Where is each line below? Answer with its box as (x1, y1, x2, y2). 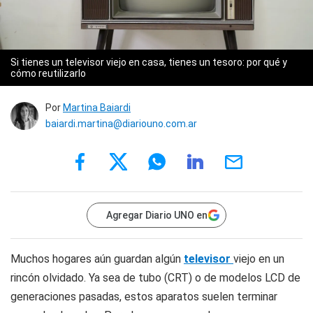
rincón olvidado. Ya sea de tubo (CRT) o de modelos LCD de (10, 270, 300, 284)
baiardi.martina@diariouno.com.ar (45, 117, 197, 129)
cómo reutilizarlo (10, 67, 86, 79)
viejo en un (233, 252, 284, 265)
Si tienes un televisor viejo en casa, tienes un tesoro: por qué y (10, 56, 287, 68)
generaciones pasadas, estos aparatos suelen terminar (10, 289, 277, 303)
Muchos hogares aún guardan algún (10, 252, 184, 265)
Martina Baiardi (63, 101, 131, 113)
